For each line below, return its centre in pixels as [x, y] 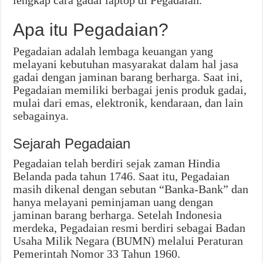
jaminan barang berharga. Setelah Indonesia [118, 215]
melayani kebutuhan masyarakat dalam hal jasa [126, 64]
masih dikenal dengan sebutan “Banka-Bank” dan [131, 189]
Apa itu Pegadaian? [91, 30]
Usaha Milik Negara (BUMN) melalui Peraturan [128, 241]
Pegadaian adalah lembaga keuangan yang [113, 51]
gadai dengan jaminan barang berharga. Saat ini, [128, 77]
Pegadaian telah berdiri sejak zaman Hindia [117, 163]
